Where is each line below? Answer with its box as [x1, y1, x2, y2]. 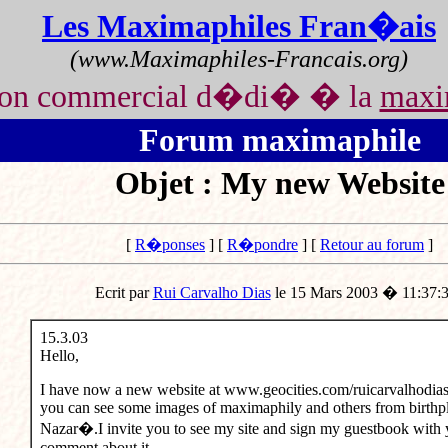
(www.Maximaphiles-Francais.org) [70, 46, 408, 72]
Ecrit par [94, 284, 153, 302]
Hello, [39, 347, 79, 365]
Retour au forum [320, 236, 424, 254]
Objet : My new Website [114, 165, 445, 201]
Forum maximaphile [138, 122, 421, 158]
